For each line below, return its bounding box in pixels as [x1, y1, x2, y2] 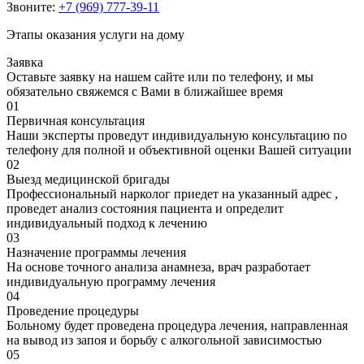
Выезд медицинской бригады [6, 171, 170, 186]
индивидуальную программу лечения [6, 274, 215, 288]
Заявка [6, 54, 43, 69]
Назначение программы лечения [6, 245, 186, 259]
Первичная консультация [6, 113, 145, 128]
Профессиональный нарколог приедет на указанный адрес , [6, 186, 338, 201]
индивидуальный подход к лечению [6, 215, 207, 230]
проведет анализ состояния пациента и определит [6, 201, 284, 215]
